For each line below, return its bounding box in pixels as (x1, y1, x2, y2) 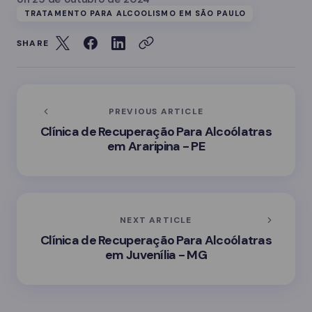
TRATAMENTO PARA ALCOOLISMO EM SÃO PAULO (24, 8, 246, 18)
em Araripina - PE (107, 137, 205, 155)
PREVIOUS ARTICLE (108, 105, 204, 117)
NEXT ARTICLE (120, 214, 192, 226)
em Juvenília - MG (105, 246, 207, 263)
